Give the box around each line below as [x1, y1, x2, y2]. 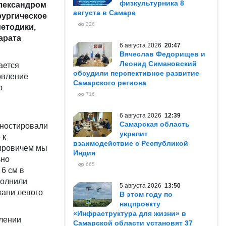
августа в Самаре [73, 9, 136, 17]
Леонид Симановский [120, 60, 197, 68]
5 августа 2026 [120, 182, 164, 189]
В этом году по [120, 190, 173, 198]
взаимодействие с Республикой [73, 139, 188, 147]
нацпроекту [120, 200, 160, 208]
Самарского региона [73, 79, 146, 87]
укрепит [120, 130, 148, 138]
